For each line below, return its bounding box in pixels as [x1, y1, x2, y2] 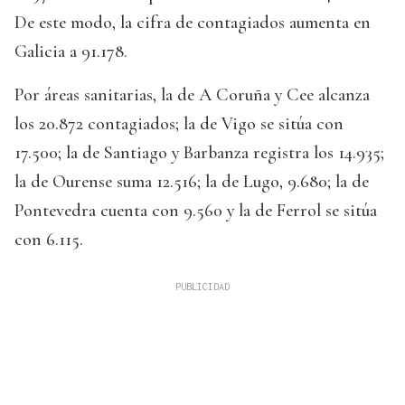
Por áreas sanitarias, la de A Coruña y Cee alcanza [14, 84, 370, 107]
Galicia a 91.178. [14, 41, 127, 63]
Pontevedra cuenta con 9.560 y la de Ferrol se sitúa [14, 200, 377, 222]
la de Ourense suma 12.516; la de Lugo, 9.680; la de [14, 171, 369, 193]
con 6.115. [14, 229, 83, 251]
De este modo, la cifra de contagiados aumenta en [14, 12, 371, 34]
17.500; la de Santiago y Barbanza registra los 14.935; [14, 142, 384, 165]
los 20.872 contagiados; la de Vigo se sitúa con [14, 113, 344, 136]
